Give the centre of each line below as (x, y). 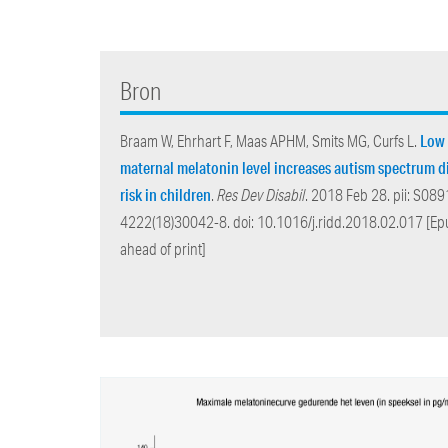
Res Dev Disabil (261, 195)
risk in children (166, 195)
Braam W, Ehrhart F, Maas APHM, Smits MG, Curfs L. (270, 141)
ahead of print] (163, 249)
